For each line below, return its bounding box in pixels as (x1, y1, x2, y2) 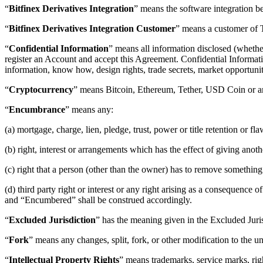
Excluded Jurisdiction (9, 214, 96, 225)
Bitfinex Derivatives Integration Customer (9, 23, 176, 33)
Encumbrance (9, 104, 65, 114)
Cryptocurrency (9, 84, 73, 95)
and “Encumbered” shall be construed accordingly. (5, 194, 192, 205)
